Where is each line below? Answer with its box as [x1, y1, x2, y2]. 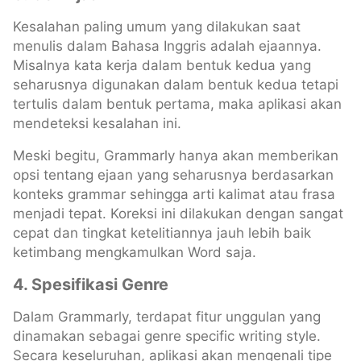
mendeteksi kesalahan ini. [13, 114, 181, 131]
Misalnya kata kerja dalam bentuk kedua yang [13, 56, 311, 73]
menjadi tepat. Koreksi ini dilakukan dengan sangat [13, 205, 343, 222]
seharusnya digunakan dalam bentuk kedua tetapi [13, 76, 338, 93]
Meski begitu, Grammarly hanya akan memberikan [13, 147, 338, 164]
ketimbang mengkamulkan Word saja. [13, 243, 256, 260]
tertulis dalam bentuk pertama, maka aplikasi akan [13, 95, 342, 112]
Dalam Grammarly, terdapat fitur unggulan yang [13, 308, 321, 325]
